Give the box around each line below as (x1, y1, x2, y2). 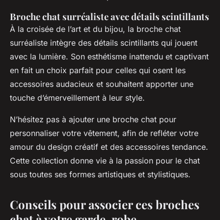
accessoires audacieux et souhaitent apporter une (10, 79, 193, 89)
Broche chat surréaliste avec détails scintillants (10, 10, 209, 23)
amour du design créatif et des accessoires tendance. (10, 142, 208, 152)
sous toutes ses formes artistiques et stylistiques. (10, 169, 191, 180)
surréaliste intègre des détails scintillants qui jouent (10, 38, 197, 48)
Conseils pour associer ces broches (10, 196, 199, 213)
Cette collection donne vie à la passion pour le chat (10, 156, 200, 166)
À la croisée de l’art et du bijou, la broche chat (10, 24, 181, 34)
